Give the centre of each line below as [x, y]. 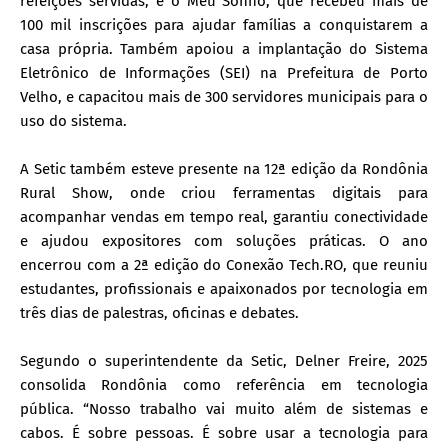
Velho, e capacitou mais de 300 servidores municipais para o [224, 96]
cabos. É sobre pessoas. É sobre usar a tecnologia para [224, 432]
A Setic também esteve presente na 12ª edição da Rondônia [224, 168]
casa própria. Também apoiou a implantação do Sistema [224, 48]
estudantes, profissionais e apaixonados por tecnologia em [224, 288]
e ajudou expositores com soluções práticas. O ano [224, 240]
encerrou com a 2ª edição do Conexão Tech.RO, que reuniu [224, 264]
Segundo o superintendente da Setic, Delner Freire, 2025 [224, 360]
